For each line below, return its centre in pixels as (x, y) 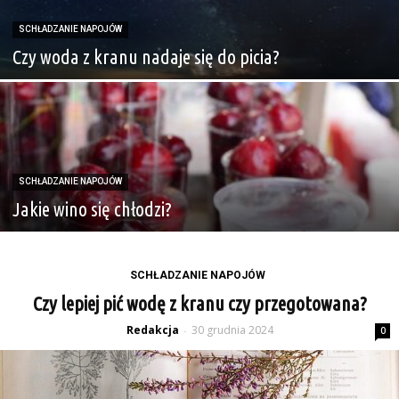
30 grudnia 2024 (232, 330)
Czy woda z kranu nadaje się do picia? (146, 57)
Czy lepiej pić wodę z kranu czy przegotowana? (199, 303)
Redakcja (152, 330)
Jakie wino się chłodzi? (92, 209)
